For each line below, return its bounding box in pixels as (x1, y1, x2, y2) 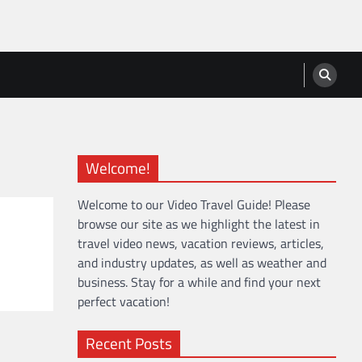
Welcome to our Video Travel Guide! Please (78, 194, 310, 214)
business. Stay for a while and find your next (78, 271, 321, 292)
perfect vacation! (78, 291, 170, 311)
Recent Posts (86, 330, 172, 355)
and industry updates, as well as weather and (78, 252, 326, 272)
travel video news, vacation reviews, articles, (78, 233, 324, 253)
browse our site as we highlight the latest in (78, 213, 320, 234)
